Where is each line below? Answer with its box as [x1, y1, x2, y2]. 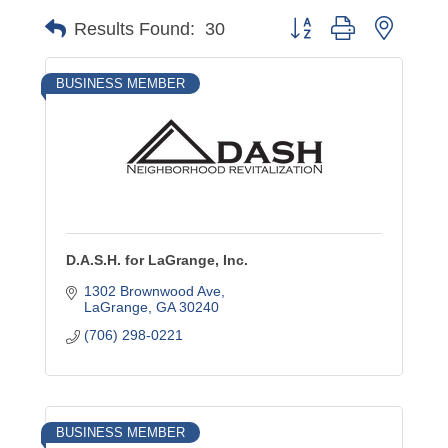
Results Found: [74, 18, 195, 39]
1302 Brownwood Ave [83, 283, 221, 299]
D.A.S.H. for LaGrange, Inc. [66, 252, 248, 268]
